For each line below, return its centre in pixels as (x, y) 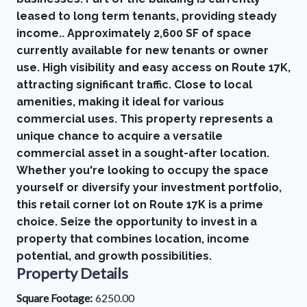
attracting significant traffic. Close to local (134, 85)
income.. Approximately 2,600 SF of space (134, 33)
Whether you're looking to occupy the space (143, 170)
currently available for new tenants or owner (143, 50)
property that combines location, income (133, 239)
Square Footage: (54, 298)
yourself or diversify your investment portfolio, (149, 187)
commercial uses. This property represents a (145, 119)
